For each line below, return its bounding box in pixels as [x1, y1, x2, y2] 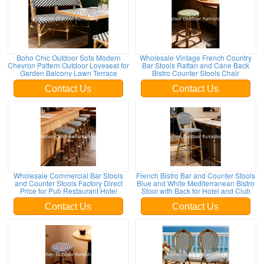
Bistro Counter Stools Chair [152, 68, 239, 78]
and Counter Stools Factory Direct [14, 178, 123, 188]
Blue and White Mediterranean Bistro [137, 178, 255, 188]
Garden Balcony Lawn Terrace [19, 68, 117, 78]
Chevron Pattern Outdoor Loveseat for [8, 60, 129, 70]
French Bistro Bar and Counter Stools [136, 170, 255, 180]
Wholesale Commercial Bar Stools [14, 170, 123, 180]
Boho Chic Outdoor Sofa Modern [16, 52, 121, 62]
